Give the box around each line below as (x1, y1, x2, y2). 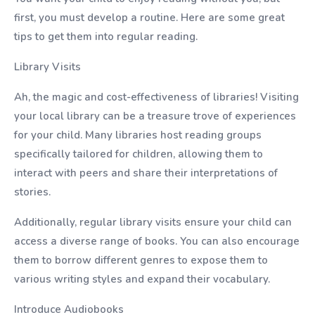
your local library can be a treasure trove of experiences (14, 109, 296, 123)
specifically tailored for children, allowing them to (14, 147, 263, 161)
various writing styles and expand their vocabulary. (14, 272, 270, 286)
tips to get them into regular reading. (14, 30, 198, 44)
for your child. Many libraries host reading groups (14, 128, 262, 142)
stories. (14, 185, 51, 199)
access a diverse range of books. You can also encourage (14, 234, 300, 248)
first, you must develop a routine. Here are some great (14, 11, 285, 25)
